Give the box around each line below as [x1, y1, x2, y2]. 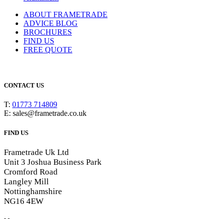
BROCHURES [23, 28, 72, 36]
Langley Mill [4, 176, 49, 186]
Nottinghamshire [4, 186, 62, 196]
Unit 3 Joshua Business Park [4, 157, 102, 167]
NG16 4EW [4, 196, 44, 206]
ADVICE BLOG [23, 19, 78, 27]
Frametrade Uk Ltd [4, 147, 69, 157]
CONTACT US [4, 82, 44, 89]
